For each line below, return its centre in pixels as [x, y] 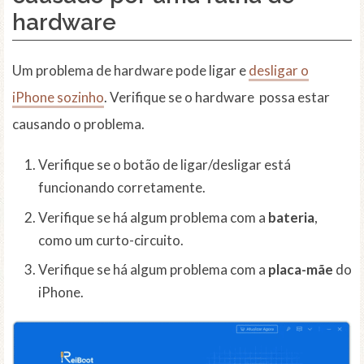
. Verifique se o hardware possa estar [217, 97]
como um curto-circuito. [111, 240]
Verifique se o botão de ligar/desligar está [165, 165]
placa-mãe [301, 270]
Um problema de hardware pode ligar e [130, 71]
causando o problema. [78, 124]
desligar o [279, 71]
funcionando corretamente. [122, 188]
